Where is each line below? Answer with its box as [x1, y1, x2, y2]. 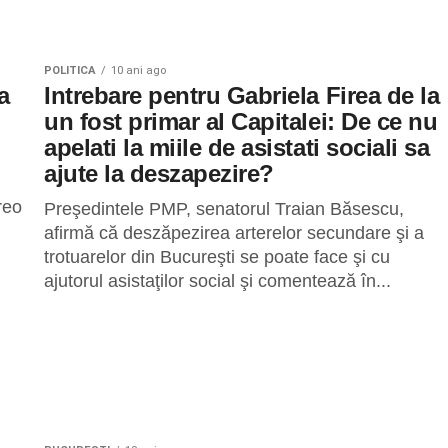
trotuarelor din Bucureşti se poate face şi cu [44, 247, 390, 267]
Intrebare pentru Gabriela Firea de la [44, 82, 440, 109]
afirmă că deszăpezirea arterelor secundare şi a [44, 223, 424, 243]
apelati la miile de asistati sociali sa [44, 134, 430, 161]
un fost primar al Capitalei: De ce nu [44, 108, 438, 135]
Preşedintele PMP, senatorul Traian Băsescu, [44, 199, 404, 219]
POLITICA [44, 64, 96, 77]
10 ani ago [111, 64, 166, 77]
